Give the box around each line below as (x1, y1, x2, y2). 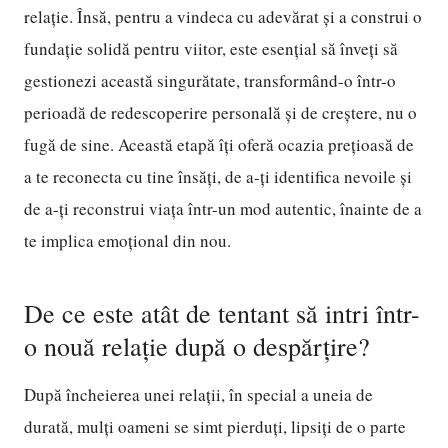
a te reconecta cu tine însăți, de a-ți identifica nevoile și (24, 165, 412, 188)
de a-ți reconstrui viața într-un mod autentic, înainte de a (24, 197, 422, 220)
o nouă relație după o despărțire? (24, 329, 370, 363)
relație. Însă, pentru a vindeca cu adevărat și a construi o (24, 5, 422, 28)
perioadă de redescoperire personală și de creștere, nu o (24, 101, 417, 124)
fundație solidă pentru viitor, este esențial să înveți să (24, 37, 398, 60)
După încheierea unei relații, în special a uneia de (24, 383, 373, 406)
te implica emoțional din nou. (24, 229, 231, 252)
